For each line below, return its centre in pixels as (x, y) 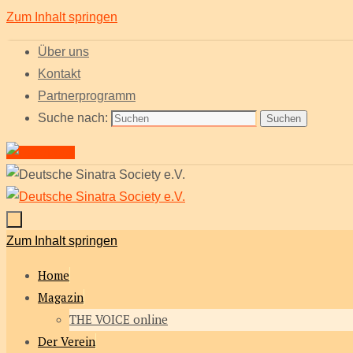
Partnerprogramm (87, 96)
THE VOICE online (119, 319)
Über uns (63, 52)
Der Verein (67, 341)
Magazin (61, 297)
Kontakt (59, 74)
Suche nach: (73, 118)
